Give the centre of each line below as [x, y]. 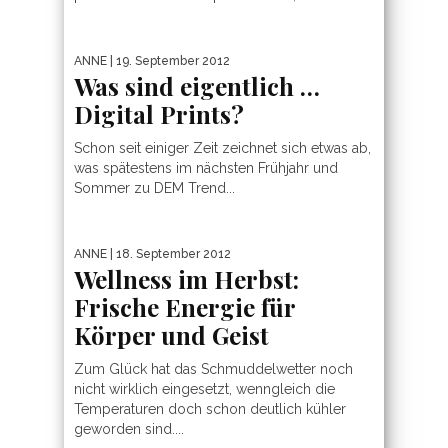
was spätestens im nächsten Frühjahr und [206, 167]
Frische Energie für [184, 306]
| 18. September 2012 [169, 253]
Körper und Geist [171, 334]
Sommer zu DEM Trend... [154, 187]
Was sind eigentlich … [197, 85]
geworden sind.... [129, 428]
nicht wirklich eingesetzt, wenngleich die [204, 388]
